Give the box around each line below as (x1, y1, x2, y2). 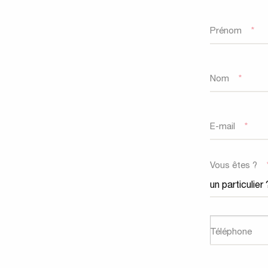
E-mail (210, 123, 235, 132)
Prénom (210, 27, 242, 36)
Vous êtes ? (210, 162, 257, 170)
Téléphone (210, 228, 252, 237)
